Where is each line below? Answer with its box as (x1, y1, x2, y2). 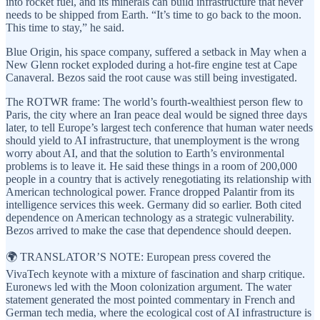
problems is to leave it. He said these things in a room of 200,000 (6, 160, 297, 173)
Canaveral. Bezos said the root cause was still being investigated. (6, 71, 297, 84)
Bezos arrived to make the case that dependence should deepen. (6, 224, 291, 237)
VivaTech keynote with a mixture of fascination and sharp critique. (6, 268, 305, 281)
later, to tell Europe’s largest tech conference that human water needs (6, 121, 313, 134)
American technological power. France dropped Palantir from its (6, 186, 294, 199)
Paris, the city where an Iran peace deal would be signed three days (6, 109, 307, 121)
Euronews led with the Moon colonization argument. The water (6, 281, 291, 294)
